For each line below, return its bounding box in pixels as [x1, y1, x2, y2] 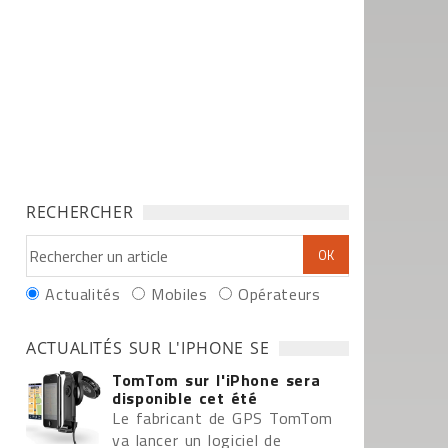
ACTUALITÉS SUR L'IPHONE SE [26, 337, 270, 359]
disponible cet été [112, 386, 258, 410]
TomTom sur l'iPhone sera [112, 368, 321, 392]
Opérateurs [238, 282, 321, 306]
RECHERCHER [26, 201, 134, 223]
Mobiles [151, 282, 208, 306]
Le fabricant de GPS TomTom [112, 406, 334, 430]
